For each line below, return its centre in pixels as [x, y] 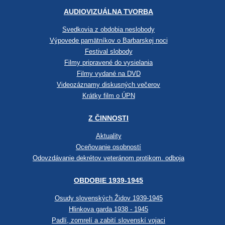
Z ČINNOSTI [108, 118]
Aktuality [108, 136]
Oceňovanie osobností [108, 147]
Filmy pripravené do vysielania [108, 63]
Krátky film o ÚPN [108, 96]
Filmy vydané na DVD [108, 74]
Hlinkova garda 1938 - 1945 [108, 209]
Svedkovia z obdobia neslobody [108, 30]
